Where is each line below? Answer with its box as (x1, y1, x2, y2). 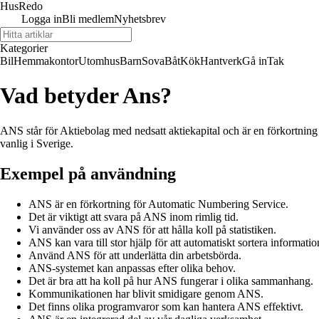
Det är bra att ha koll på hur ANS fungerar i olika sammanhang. (28, 274, 313, 287)
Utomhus (78, 55, 120, 67)
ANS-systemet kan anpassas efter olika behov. (28, 261, 236, 274)
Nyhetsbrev (114, 13, 166, 25)
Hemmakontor (14, 55, 78, 67)
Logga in (21, 13, 62, 25)
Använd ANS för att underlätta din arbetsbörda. (28, 249, 241, 261)
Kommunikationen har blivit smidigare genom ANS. (28, 287, 263, 300)
